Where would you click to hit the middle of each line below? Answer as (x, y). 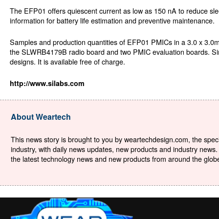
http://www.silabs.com (47, 83)
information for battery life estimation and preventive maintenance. (112, 21)
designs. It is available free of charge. (67, 62)
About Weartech (41, 117)
